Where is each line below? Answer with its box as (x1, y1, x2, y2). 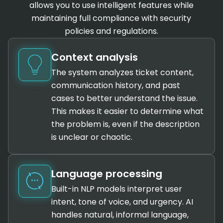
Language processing (51, 166, 162, 181)
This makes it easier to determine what (51, 105, 204, 117)
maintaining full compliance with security (31, 12, 192, 24)
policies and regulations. (64, 25, 158, 37)
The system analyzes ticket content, (51, 66, 194, 78)
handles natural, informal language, (51, 209, 189, 221)
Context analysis (51, 50, 138, 64)
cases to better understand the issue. (51, 92, 198, 104)
